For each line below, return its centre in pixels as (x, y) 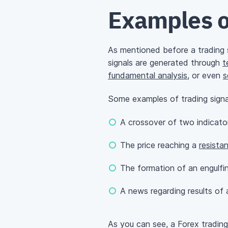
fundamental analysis (148, 76)
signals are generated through (165, 63)
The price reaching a (160, 145)
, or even (205, 76)
